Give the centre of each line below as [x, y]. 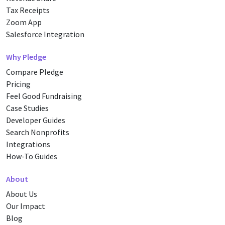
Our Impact [26, 206]
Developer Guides [36, 120]
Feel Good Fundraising [44, 96]
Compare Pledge [35, 72]
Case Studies [27, 108]
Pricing [18, 84]
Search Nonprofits [38, 132]
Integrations [28, 144]
